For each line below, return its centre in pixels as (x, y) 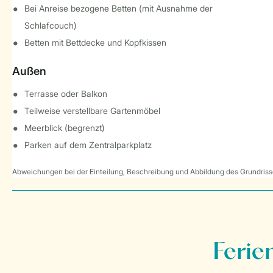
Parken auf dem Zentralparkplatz (88, 145)
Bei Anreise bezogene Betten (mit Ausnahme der (119, 8)
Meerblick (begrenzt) (65, 128)
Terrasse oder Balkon (66, 94)
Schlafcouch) (51, 25)
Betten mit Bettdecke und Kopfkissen (95, 42)
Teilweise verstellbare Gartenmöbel (92, 111)
